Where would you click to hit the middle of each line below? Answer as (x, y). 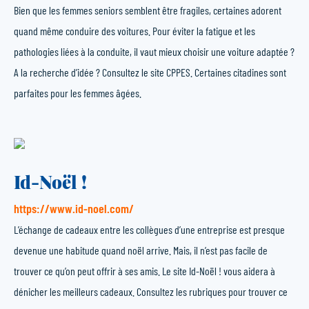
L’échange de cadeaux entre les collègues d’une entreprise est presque (149, 229)
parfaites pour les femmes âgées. (78, 93)
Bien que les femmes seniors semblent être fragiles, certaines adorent (148, 10)
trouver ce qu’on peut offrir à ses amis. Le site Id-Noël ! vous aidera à (144, 271)
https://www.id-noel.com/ (74, 208)
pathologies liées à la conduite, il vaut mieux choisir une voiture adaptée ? (154, 51)
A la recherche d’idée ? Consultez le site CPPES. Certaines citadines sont (150, 72)
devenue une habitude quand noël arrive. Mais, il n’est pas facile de (141, 250)
